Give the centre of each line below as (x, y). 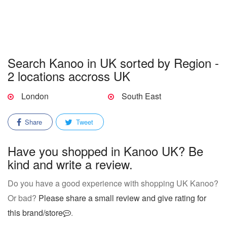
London (35, 96)
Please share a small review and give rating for (122, 198)
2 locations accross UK (69, 76)
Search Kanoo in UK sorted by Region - (113, 63)
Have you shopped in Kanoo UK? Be (105, 151)
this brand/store (35, 213)
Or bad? (23, 198)
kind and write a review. (70, 164)
